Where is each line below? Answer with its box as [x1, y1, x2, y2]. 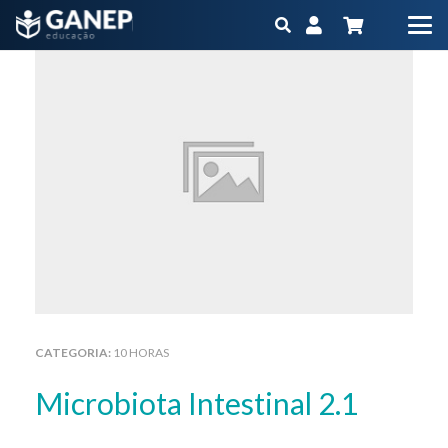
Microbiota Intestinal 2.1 [63, 384, 358, 421]
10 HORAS [113, 344, 169, 360]
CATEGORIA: [35, 344, 113, 360]
